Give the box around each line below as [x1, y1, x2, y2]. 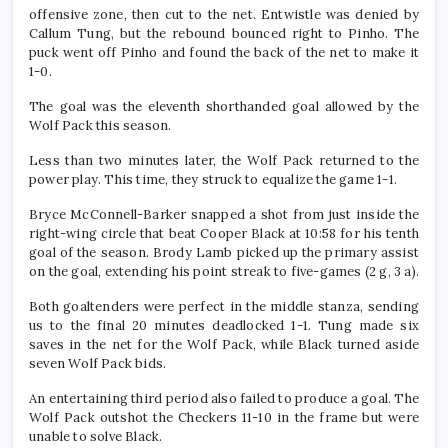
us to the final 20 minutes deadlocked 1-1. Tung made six [29, 316, 419, 334]
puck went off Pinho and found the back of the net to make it [29, 43, 419, 61]
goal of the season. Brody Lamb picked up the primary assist [29, 243, 419, 261]
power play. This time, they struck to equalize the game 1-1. [29, 170, 398, 188]
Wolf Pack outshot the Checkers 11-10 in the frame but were [29, 408, 419, 426]
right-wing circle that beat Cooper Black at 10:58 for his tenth [29, 224, 419, 242]
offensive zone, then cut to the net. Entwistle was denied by [29, 5, 419, 23]
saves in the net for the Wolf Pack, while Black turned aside [29, 335, 419, 353]
